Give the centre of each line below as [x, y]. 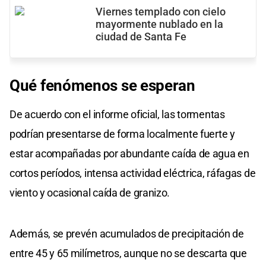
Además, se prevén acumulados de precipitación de [127, 233]
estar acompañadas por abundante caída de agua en [129, 153]
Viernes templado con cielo [161, 12]
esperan [167, 85]
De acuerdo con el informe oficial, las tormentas [117, 114]
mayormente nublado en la [159, 24]
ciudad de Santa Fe [141, 37]
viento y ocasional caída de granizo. [90, 192]
